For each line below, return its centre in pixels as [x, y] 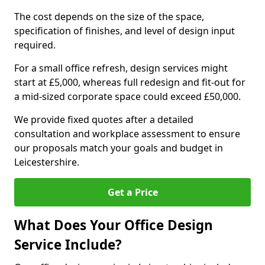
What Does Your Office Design [114, 225]
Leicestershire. [47, 162]
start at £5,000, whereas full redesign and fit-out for [130, 82]
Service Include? [68, 245]
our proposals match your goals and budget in [119, 148]
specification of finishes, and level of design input [125, 31]
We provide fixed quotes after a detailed [104, 119]
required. [35, 45]
